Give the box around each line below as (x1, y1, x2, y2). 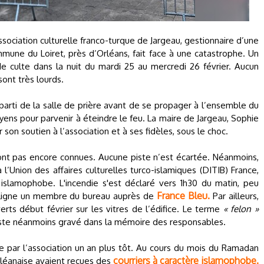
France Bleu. (157, 190, 210, 202)
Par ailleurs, (210, 190, 259, 202)
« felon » (223, 203, 259, 214)
